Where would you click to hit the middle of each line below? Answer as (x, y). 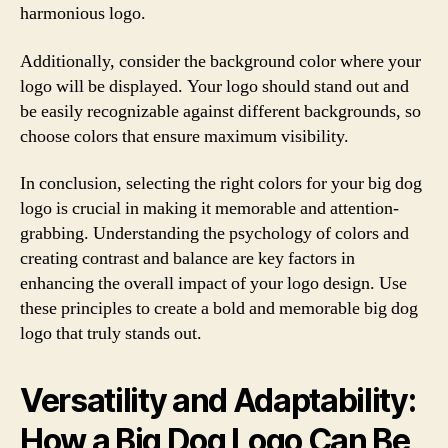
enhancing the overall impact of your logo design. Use (213, 283)
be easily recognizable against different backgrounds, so (220, 111)
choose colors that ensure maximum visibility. (184, 136)
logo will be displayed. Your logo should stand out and (214, 86)
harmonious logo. (83, 13)
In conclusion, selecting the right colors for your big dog (221, 183)
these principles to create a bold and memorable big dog (219, 308)
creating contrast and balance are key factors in (187, 258)
